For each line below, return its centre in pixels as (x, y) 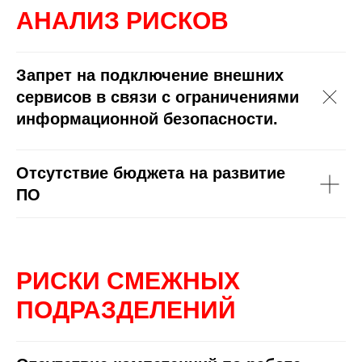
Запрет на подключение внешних (150, 75)
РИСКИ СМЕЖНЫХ (128, 281)
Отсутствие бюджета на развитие (151, 173)
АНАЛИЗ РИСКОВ (122, 21)
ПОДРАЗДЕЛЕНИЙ (126, 310)
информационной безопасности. (147, 119)
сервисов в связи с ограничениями (158, 97)
